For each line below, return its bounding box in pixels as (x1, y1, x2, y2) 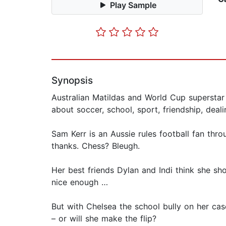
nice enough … (51, 177, 108, 188)
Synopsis (51, 75, 93, 87)
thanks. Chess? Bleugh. (51, 141, 140, 151)
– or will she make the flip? (51, 213, 156, 224)
